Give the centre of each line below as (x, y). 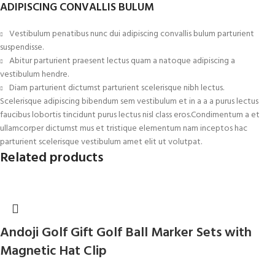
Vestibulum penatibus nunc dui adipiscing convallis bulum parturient (132, 34)
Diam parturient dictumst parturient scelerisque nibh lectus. (117, 88)
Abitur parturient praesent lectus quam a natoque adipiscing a (122, 61)
